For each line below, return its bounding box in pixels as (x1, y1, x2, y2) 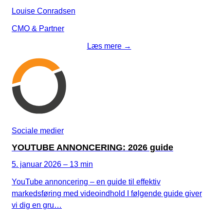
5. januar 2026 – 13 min (12, 160, 93, 168)
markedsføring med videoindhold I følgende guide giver (12, 189, 202, 198)
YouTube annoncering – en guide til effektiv (12, 177, 161, 186)
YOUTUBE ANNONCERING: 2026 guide (12, 142, 173, 152)
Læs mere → (87, 41, 131, 50)
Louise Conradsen (12, 6, 75, 15)
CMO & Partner (12, 24, 64, 33)
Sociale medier (12, 126, 64, 135)
